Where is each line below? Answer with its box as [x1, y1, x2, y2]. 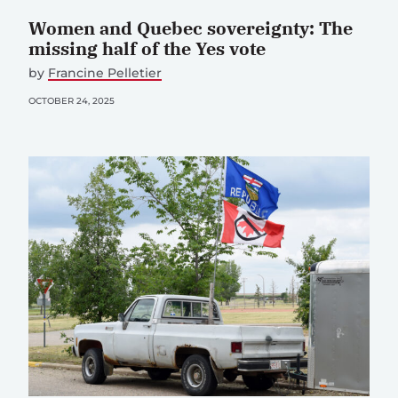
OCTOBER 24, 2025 [28, 94, 115, 107]
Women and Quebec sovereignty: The [28, 15, 353, 40]
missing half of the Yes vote [28, 36, 266, 60]
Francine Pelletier [48, 64, 162, 81]
